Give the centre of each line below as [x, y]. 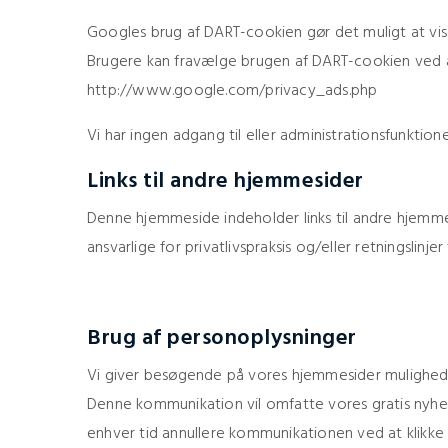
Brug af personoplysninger [222, 338]
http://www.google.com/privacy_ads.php [232, 91]
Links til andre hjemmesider [225, 181]
